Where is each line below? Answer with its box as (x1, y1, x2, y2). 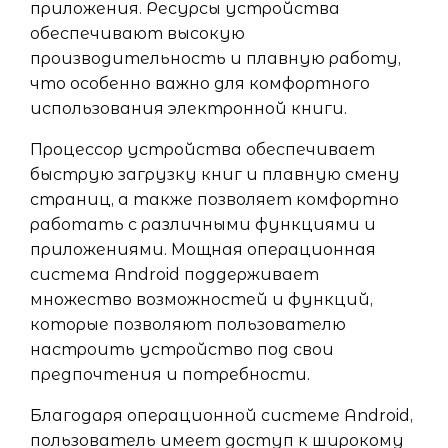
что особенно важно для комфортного (30, 74, 370, 93)
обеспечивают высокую (30, 24, 245, 43)
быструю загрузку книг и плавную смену (30, 165, 400, 184)
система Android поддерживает (30, 265, 319, 284)
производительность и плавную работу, (30, 49, 401, 68)
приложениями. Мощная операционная (30, 240, 376, 259)
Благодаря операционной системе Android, (30, 406, 413, 425)
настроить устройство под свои (30, 340, 334, 359)
